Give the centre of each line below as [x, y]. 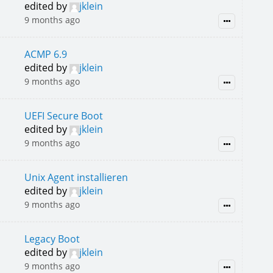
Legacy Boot [52, 239]
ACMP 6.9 [45, 54]
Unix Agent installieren [76, 177]
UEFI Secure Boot [63, 116]
